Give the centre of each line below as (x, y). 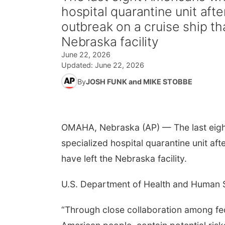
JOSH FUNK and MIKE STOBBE (139, 81)
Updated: (78, 65)
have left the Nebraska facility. (124, 158)
